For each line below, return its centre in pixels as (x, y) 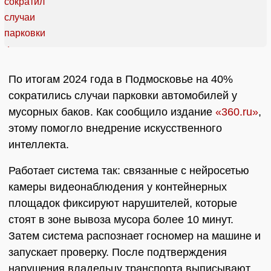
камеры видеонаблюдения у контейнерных (118, 187)
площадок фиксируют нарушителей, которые (123, 204)
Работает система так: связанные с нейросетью (129, 171)
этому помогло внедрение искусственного (115, 129)
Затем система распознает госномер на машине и (135, 236)
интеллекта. (39, 145)
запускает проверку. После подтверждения (118, 253)
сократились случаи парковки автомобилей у (123, 96)
